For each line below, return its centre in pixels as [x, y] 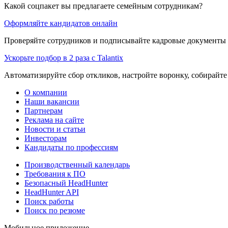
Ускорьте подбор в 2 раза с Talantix [64, 58]
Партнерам [44, 110]
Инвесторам [46, 138]
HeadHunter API [52, 192]
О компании [46, 92]
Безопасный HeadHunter [66, 183]
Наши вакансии [52, 101]
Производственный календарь [77, 164]
